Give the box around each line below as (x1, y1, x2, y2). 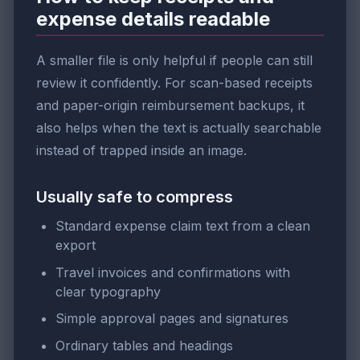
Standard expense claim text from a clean (55, 218, 310, 235)
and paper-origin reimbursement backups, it (36, 97, 305, 114)
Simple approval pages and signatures (55, 310, 288, 327)
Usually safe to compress (36, 187, 233, 207)
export (55, 237, 96, 254)
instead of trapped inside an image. (36, 142, 247, 159)
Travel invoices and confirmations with (55, 264, 290, 280)
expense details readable (36, 6, 270, 31)
